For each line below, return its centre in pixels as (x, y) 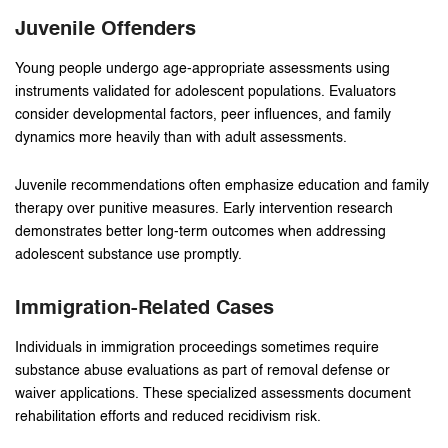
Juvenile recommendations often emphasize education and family (222, 185)
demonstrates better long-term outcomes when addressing (200, 231)
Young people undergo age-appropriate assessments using (202, 68)
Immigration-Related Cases (144, 308)
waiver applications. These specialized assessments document (213, 393)
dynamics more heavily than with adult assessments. (181, 137)
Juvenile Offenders (105, 29)
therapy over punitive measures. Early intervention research (204, 208)
